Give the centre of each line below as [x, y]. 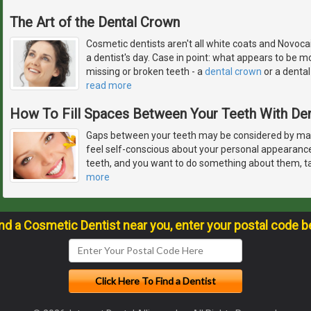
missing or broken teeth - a [145, 71]
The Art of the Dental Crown [95, 22]
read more [109, 85]
